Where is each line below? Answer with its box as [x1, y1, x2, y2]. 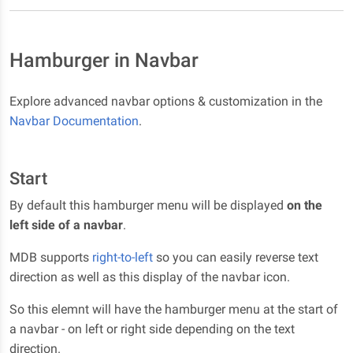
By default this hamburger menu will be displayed [9, 198, 287, 213]
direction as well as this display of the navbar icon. [9, 269, 290, 284]
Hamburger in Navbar [9, 49, 199, 72]
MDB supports [9, 250, 92, 265]
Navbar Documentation [9, 113, 139, 128]
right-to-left [92, 250, 153, 265]
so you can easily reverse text [153, 250, 318, 265]
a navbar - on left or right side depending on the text [9, 321, 295, 336]
